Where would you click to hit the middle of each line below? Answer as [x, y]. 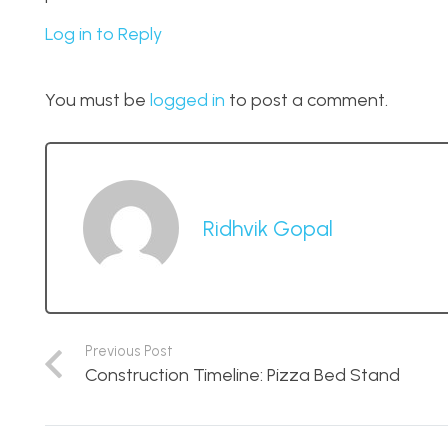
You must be [97, 99]
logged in [187, 99]
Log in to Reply [103, 33]
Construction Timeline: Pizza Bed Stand [242, 374]
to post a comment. [306, 99]
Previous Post [128, 350]
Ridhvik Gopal [268, 227]
